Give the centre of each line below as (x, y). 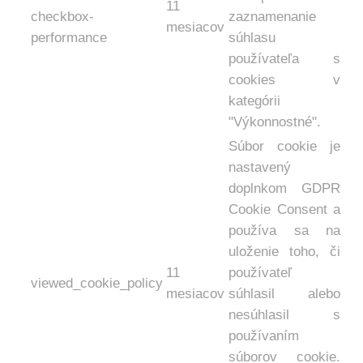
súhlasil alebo (284, 294)
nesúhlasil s (284, 315)
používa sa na (284, 231)
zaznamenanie (272, 17)
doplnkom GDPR (284, 188)
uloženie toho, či (284, 252)
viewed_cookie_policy (97, 283)
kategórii (254, 101)
